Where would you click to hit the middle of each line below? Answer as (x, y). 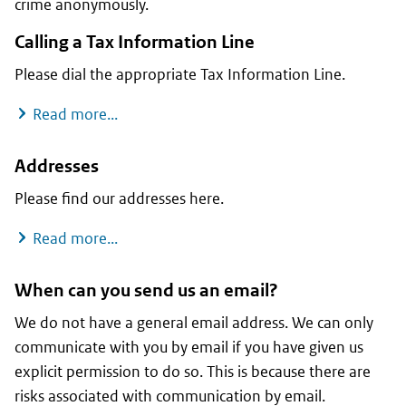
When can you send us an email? (146, 291)
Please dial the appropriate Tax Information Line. (180, 75)
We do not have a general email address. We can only (194, 323)
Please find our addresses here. (119, 199)
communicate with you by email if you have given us (189, 348)
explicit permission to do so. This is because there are (193, 372)
